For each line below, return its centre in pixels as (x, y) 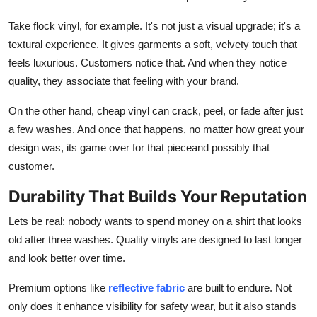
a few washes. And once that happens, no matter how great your (156, 129)
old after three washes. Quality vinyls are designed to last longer (155, 239)
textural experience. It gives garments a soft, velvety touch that (153, 44)
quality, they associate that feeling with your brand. (124, 81)
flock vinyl (56, 25)
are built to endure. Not (238, 287)
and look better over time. (67, 258)
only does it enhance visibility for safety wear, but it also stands (152, 306)
